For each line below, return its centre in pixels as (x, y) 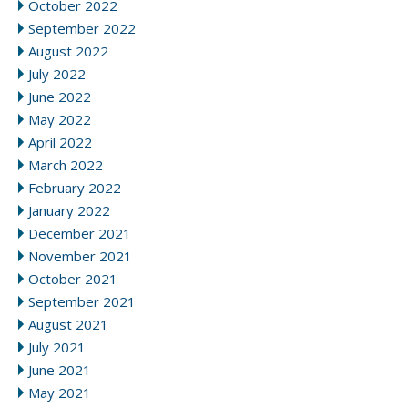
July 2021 (57, 347)
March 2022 (66, 165)
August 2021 (68, 325)
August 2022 (68, 51)
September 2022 (82, 29)
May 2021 (60, 393)
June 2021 (60, 370)
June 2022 (60, 97)
